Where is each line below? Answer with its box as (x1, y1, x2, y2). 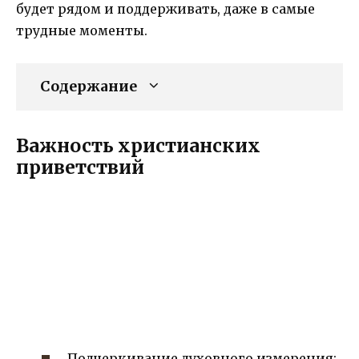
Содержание (40, 77, 137, 95)
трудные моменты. (16, 22, 147, 38)
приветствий (16, 155, 144, 179)
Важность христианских (16, 133, 260, 157)
